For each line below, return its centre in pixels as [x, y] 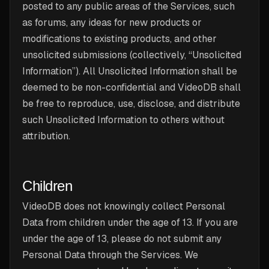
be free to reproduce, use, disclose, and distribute [131, 104]
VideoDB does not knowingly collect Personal [124, 206]
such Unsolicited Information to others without [123, 120]
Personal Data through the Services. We [110, 255]
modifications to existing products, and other [119, 39]
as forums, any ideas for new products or [112, 23]
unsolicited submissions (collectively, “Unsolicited [132, 55]
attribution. [46, 136]
